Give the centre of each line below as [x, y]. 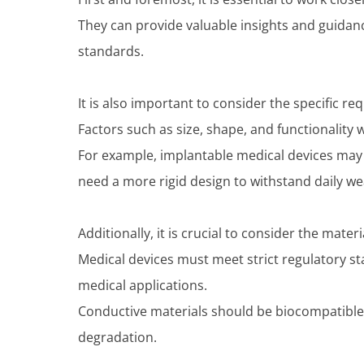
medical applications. [143, 286]
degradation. [117, 338]
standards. [111, 52]
